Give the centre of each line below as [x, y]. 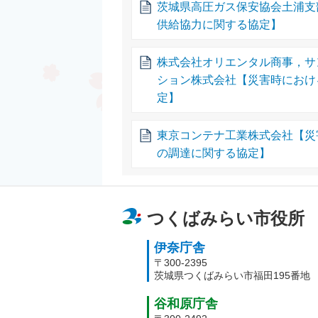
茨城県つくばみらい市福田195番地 [232, 275]
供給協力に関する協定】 [220, 24]
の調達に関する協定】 [214, 153]
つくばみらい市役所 [226, 218]
